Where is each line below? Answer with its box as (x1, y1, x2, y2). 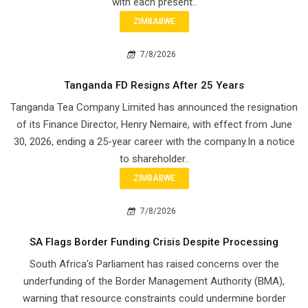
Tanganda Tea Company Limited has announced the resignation (10, 100, 298, 113)
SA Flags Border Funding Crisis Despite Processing (30, 235, 278, 248)
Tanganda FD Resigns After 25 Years (64, 78, 244, 91)
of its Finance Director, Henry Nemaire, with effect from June (16, 118, 292, 131)
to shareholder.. (119, 152, 189, 165)
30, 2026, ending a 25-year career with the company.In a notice (13, 135, 295, 148)
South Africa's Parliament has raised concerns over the (29, 257, 279, 270)
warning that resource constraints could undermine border (22, 291, 286, 305)
